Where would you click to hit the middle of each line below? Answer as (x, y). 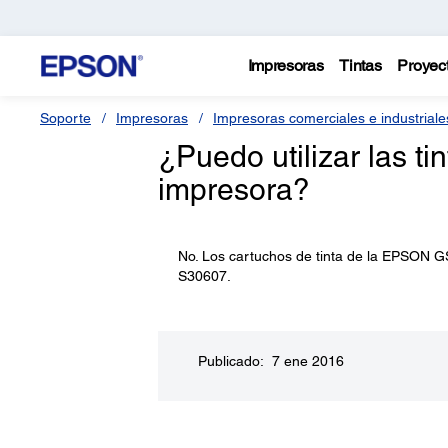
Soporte (65, 118)
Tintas (360, 65)
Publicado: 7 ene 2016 (270, 361)
